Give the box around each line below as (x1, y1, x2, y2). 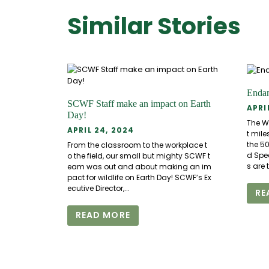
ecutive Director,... (67, 183, 130, 193)
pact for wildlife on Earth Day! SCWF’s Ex (67, 172, 211, 183)
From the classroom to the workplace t (67, 139, 207, 150)
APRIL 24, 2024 (67, 125, 134, 136)
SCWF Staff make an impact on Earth (67, 98, 211, 109)
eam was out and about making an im (67, 161, 211, 172)
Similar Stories (67, 10, 241, 43)
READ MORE (75, 209, 130, 222)
